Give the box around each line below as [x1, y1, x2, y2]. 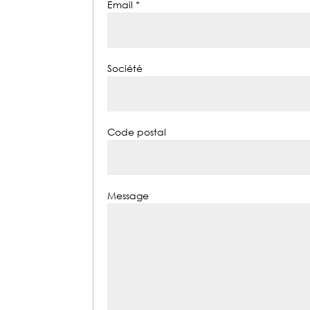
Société [107, 62, 146, 75]
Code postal [107, 125, 170, 139]
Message [107, 189, 152, 203]
